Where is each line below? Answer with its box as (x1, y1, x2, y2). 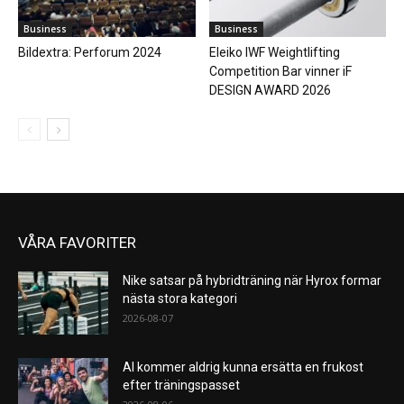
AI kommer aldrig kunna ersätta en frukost (123, 359, 363, 374)
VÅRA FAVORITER (18, 233, 136, 252)
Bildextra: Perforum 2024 (18, 44, 161, 60)
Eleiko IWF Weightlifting (208, 44, 340, 60)
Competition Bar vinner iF (208, 63, 352, 78)
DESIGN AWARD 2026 (208, 82, 331, 97)
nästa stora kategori (123, 290, 237, 306)
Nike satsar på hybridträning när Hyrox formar (123, 272, 381, 288)
